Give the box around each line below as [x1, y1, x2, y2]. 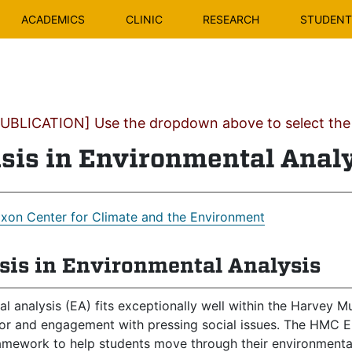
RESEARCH [203, 13, 260, 26]
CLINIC [125, 13, 163, 26]
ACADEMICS [21, 13, 86, 26]
